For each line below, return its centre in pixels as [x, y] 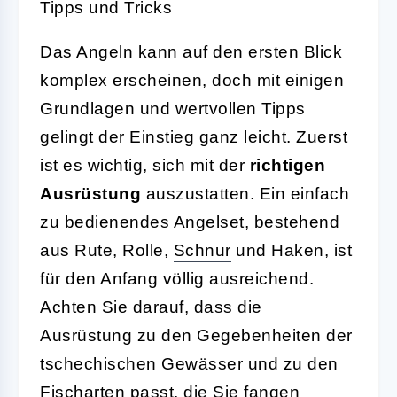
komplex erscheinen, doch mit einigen [192, 80]
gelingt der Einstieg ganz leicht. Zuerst [194, 136]
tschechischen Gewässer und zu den [189, 363]
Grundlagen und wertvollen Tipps [173, 108]
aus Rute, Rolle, [107, 250]
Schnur [202, 250]
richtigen [287, 165]
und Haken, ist [291, 250]
